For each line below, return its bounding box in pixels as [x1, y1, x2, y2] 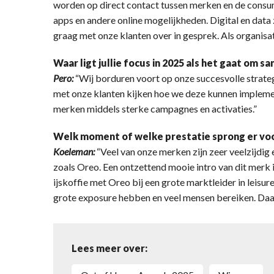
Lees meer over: [72, 242, 147, 254]
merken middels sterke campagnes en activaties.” [53, 102, 257, 114]
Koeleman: [53, 145, 95, 157]
